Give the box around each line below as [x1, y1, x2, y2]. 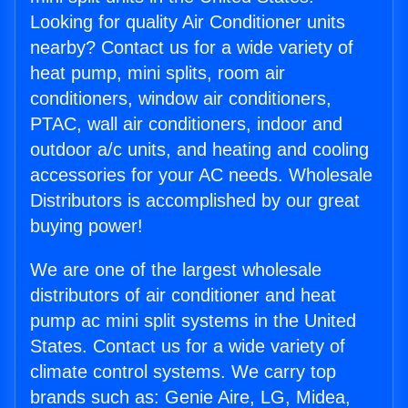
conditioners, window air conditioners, [30, 88, 331, 109]
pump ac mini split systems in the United [30, 311, 356, 331]
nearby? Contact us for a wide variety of [30, 37, 353, 58]
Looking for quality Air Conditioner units [30, 12, 345, 33]
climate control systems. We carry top [30, 362, 336, 382]
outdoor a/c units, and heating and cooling [30, 139, 369, 160]
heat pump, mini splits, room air [30, 63, 285, 84]
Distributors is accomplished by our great [30, 190, 360, 211]
